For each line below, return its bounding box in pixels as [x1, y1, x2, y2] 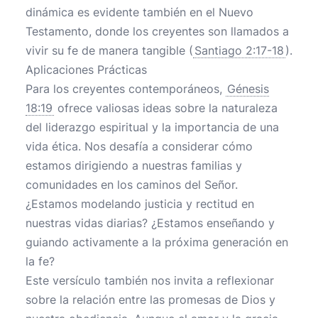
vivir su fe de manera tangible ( [26, 43, 193, 57]
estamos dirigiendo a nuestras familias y [26, 158, 242, 172]
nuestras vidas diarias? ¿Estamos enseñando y [26, 216, 275, 230]
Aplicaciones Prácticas [26, 62, 147, 77]
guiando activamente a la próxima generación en [26, 235, 288, 249]
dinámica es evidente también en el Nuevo [26, 5, 253, 19]
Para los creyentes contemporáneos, [26, 82, 226, 96]
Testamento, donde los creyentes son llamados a [26, 24, 289, 38]
